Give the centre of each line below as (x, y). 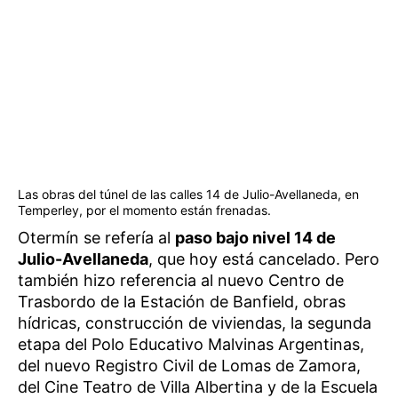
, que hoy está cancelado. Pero (264, 259)
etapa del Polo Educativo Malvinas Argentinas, (191, 344)
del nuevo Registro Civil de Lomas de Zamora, (189, 366)
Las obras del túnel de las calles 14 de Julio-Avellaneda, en (188, 194)
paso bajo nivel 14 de (255, 238)
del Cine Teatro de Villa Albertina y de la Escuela (198, 387)
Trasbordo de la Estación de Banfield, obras (182, 302)
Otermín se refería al (96, 238)
